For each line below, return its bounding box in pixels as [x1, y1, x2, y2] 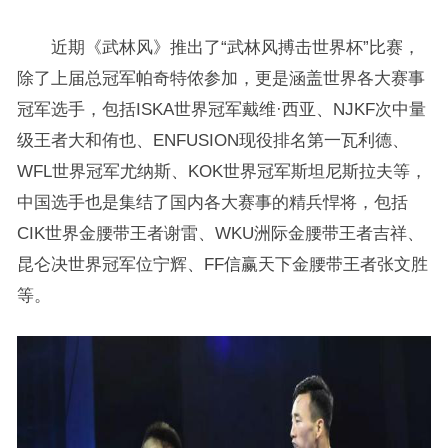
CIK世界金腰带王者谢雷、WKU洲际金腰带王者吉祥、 [16, 224, 424, 242]
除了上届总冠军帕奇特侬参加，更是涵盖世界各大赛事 [16, 69, 425, 87]
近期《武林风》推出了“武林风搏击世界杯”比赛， [16, 38, 420, 56]
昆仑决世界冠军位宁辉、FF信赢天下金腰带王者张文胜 [16, 255, 428, 273]
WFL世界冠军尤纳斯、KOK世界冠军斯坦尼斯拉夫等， [16, 162, 427, 180]
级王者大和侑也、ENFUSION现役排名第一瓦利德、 [16, 131, 409, 149]
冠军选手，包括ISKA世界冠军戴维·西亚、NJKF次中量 [16, 100, 426, 118]
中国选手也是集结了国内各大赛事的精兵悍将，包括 [16, 193, 408, 211]
